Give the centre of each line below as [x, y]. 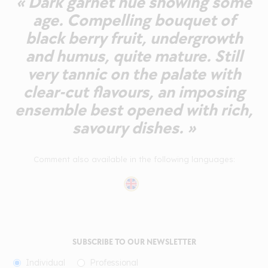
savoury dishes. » [134, 128]
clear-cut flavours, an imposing [134, 92]
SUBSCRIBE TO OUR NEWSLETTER [134, 242]
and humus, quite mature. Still [134, 56]
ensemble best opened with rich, [134, 110]
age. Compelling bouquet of [134, 20]
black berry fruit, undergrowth [134, 38]
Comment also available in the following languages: [134, 159]
